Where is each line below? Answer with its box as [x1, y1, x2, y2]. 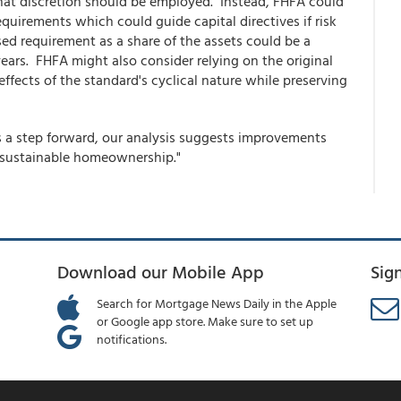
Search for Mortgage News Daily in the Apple [97, 293, 337, 312]
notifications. [97, 328, 167, 348]
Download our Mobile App [57, 257, 265, 285]
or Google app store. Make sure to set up [97, 311, 314, 330]
